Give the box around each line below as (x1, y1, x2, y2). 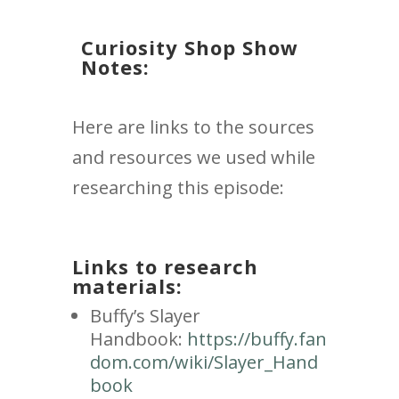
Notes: (80, 53, 150, 81)
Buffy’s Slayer (89, 304, 200, 329)
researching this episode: (71, 175, 284, 200)
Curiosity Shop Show (80, 34, 298, 61)
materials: (71, 273, 183, 300)
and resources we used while (71, 145, 315, 170)
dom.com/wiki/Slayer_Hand (89, 350, 318, 375)
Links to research (71, 253, 258, 281)
